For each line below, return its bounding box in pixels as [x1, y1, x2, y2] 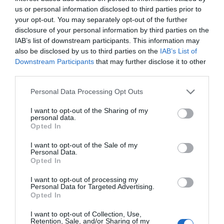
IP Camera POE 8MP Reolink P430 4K [47, 169, 176, 180]
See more [96, 209, 128, 220]
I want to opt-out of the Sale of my [30, 140, 137, 149]
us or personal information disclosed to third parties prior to [15, 4, 201, 13]
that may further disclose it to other [94, 57, 206, 65]
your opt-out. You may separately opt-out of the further [15, 15, 187, 23]
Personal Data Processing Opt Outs [30, 87, 143, 95]
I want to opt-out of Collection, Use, [30, 209, 141, 218]
